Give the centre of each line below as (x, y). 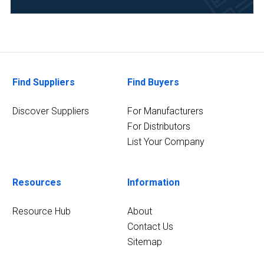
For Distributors (159, 126)
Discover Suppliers (51, 111)
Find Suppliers (44, 82)
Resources (37, 182)
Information (153, 182)
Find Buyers (153, 82)
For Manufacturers (165, 111)
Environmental (50, 28)
